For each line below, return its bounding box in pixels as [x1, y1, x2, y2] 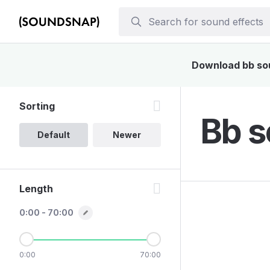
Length [19, 183, 53, 195]
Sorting [19, 100, 55, 112]
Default [37, 130, 70, 140]
